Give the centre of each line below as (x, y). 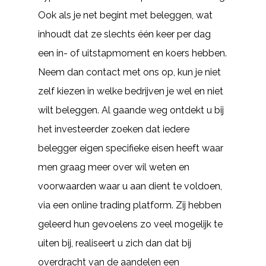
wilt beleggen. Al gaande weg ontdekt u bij (131, 110)
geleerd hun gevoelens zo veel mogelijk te (130, 224)
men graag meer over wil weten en (114, 167)
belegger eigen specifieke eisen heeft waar (131, 148)
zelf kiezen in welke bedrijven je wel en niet (131, 91)
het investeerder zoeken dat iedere (114, 129)
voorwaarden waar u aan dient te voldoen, (130, 186)
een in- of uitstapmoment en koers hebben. (132, 53)
